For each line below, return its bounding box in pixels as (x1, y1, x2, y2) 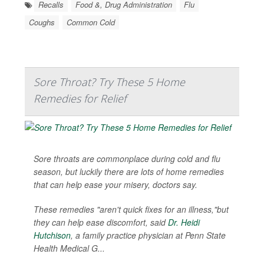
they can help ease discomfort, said (34, 216, 168, 229)
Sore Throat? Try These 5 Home (34, 75, 185, 90)
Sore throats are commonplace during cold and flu (34, 153, 220, 165)
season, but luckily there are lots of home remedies (34, 166, 224, 178)
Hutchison (34, 229, 71, 242)
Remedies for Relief (34, 91, 126, 106)
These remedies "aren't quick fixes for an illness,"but (34, 203, 229, 216)
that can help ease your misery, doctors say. (34, 179, 197, 191)
